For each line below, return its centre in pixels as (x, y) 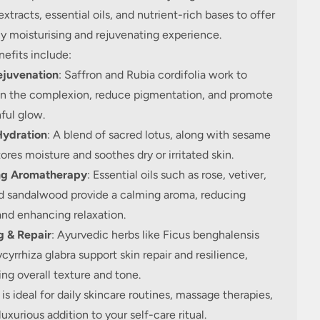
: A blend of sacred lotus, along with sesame (159, 135)
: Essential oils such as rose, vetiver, (176, 175)
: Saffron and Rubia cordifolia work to (152, 75)
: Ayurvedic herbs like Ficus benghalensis (155, 235)
